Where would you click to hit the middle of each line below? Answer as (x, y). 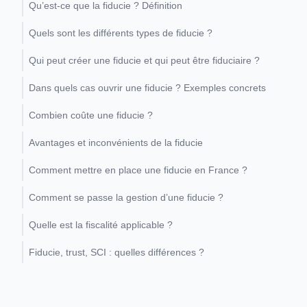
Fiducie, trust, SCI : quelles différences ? (116, 252)
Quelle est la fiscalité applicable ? (101, 225)
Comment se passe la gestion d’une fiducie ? (126, 197)
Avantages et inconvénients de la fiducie (116, 143)
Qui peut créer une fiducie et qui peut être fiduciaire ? (144, 60)
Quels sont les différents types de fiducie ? (121, 33)
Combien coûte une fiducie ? (91, 115)
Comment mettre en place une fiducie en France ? (139, 170)
